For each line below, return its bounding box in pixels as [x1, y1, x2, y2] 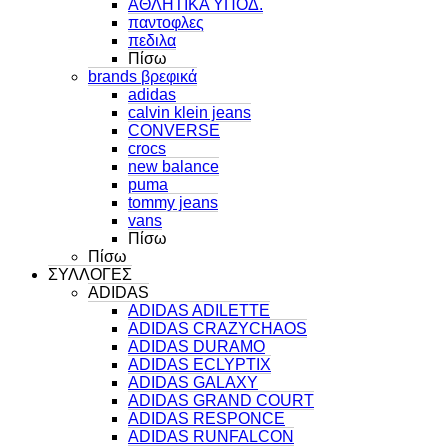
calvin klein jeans [128, 103, 251, 121]
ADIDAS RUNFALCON [128, 427, 294, 445]
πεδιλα [128, 31, 176, 49]
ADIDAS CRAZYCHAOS [128, 319, 307, 337]
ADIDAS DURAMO [128, 337, 265, 355]
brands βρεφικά [88, 67, 197, 85]
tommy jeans [128, 193, 218, 211]
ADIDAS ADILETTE [128, 301, 270, 319]
